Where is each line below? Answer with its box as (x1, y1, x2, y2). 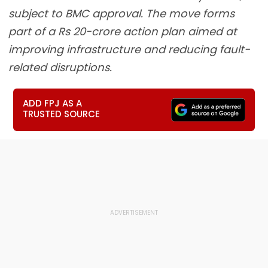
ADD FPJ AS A (23, 97, 83, 109)
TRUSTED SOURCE (23, 108, 100, 120)
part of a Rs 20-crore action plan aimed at (8, 24, 237, 39)
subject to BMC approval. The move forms (8, 6, 234, 21)
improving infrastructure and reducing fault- (8, 42, 250, 57)
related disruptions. (8, 60, 112, 75)
